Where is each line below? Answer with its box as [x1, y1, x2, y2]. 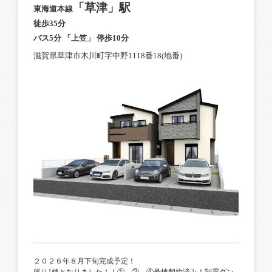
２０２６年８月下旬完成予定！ [33, 257, 135, 266]
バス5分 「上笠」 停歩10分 [33, 33, 129, 42]
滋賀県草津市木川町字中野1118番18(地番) [33, 50, 182, 60]
